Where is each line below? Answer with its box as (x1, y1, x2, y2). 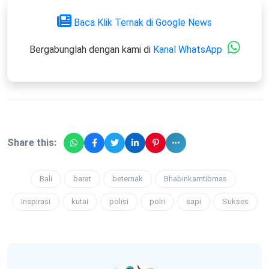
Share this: (7, 136, 56, 148)
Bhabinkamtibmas (163, 174, 227, 183)
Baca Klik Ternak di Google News (74, 16, 212, 28)
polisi (109, 196, 128, 206)
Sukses (222, 196, 249, 206)
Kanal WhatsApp (153, 43, 222, 55)
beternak (112, 174, 143, 183)
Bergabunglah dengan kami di (29, 43, 153, 55)
